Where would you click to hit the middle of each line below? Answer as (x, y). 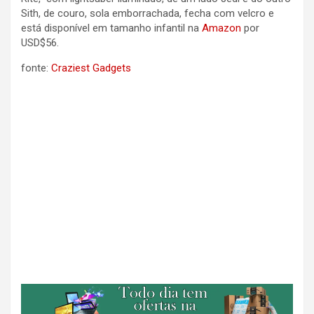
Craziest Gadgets (91, 68)
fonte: (36, 68)
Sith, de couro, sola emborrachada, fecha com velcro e (149, 14)
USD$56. (40, 43)
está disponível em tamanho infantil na (111, 28)
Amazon (221, 28)
